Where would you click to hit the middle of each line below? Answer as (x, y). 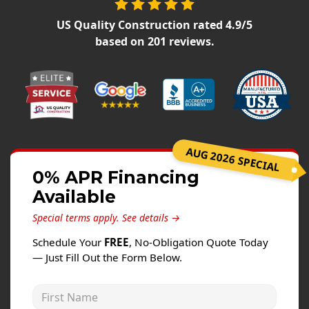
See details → (151, 218)
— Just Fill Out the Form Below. (107, 258)
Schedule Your (68, 242)
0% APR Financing (116, 178)
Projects (37, 59)
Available (74, 197)
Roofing (36, 32)
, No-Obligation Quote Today (199, 242)
